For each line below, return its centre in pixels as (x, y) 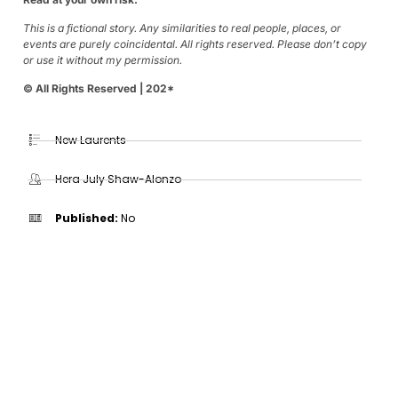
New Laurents (91, 140)
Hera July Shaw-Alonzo (119, 179)
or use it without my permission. (103, 60)
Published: (87, 219)
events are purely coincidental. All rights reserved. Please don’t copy (195, 44)
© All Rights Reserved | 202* (99, 89)
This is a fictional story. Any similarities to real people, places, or (182, 28)
